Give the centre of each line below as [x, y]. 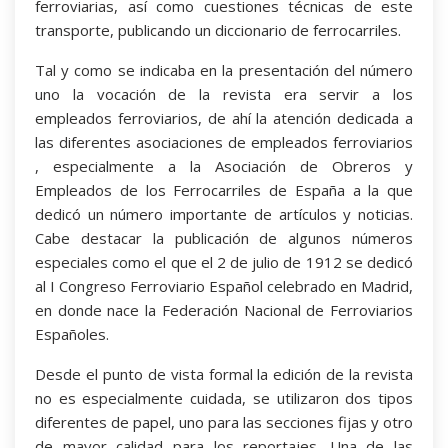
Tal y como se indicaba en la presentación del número [224, 69]
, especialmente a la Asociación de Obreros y [224, 165]
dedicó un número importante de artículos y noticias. [224, 213]
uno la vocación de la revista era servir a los [224, 93]
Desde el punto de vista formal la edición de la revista [224, 373]
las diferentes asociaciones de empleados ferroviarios [224, 141]
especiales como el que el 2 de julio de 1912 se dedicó [224, 261]
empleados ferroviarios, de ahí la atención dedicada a [224, 117]
